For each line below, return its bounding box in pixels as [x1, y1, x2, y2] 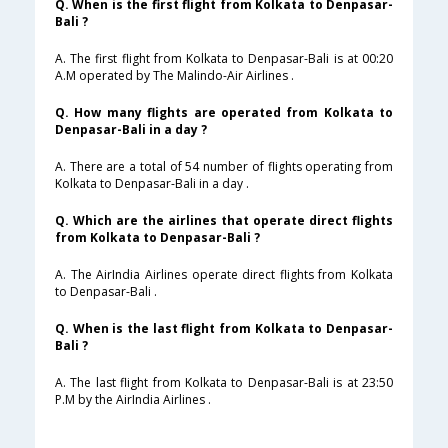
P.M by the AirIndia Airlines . [55, 391, 211, 409]
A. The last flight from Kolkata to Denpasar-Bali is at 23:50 [55, 374, 393, 392]
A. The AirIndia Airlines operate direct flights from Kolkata [55, 266, 393, 284]
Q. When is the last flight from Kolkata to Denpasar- [55, 320, 393, 338]
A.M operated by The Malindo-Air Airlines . [55, 67, 294, 85]
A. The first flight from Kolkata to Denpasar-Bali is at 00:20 [55, 50, 393, 68]
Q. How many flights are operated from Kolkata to [55, 104, 393, 122]
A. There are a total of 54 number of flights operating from [55, 158, 393, 176]
